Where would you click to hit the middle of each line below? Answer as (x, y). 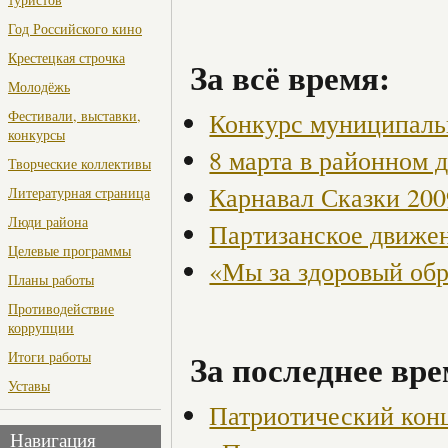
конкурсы (36, 135)
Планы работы (51, 280)
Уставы (29, 386)
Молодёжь (39, 87)
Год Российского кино (75, 29)
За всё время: (290, 77)
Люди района (48, 222)
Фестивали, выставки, (74, 116)
